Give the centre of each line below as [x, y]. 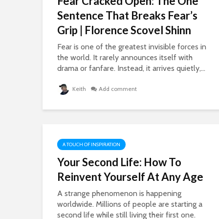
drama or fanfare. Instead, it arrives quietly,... [131, 68]
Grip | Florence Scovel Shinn [124, 30]
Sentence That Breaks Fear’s [127, 15]
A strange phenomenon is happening [119, 193]
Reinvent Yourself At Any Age [130, 177]
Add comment [118, 89]
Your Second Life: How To [119, 162]
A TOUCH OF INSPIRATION [91, 144]
